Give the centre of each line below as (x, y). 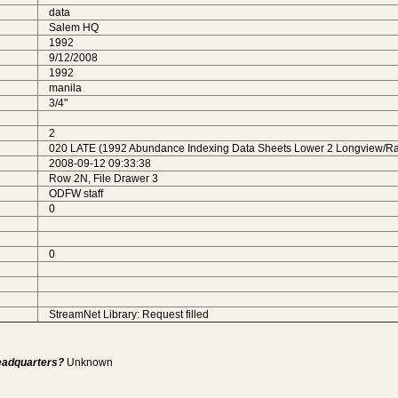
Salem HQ (74, 28)
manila (65, 88)
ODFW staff (76, 194)
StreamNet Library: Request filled (129, 314)
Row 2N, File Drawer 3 (103, 179)
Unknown (90, 362)
